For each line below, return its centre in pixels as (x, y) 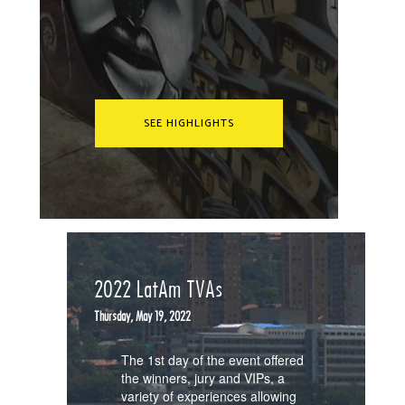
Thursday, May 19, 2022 (142, 316)
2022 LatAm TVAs (158, 289)
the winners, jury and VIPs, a (203, 378)
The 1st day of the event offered (212, 360)
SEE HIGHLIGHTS (189, 123)
